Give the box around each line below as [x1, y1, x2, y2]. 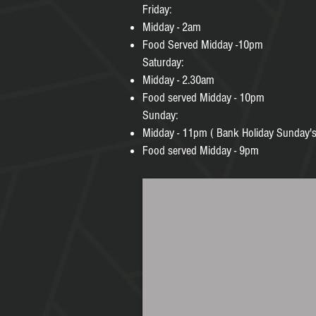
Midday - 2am [142, 20, 201, 35]
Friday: [142, 2, 171, 17]
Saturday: [142, 55, 183, 70]
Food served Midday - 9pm [142, 143, 259, 158]
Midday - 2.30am [142, 73, 214, 87]
